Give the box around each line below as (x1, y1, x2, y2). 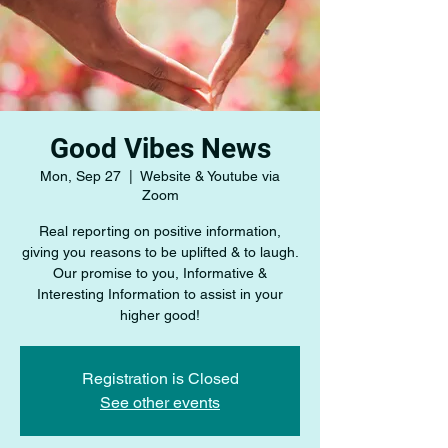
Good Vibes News (49, 132, 271, 165)
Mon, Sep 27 (40, 168, 121, 184)
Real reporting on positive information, (39, 223, 281, 239)
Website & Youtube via (140, 168, 280, 184)
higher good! (120, 307, 200, 323)
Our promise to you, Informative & (53, 265, 267, 281)
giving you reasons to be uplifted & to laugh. (21, 244, 299, 260)
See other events (100, 393, 220, 412)
